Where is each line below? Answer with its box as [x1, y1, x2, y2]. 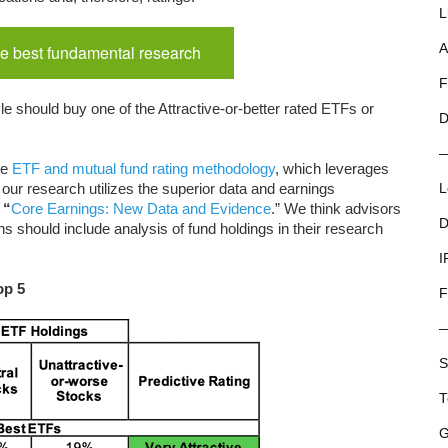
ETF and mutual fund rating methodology [8, 160, 275, 177]
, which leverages [275, 160, 389, 177]
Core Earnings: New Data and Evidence [11, 200, 271, 217]
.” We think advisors [271, 200, 401, 217]
